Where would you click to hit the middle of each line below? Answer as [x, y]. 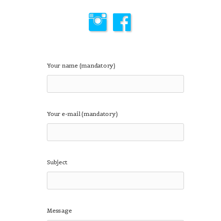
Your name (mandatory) [81, 66]
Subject [57, 162]
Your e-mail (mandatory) [82, 114]
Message [59, 211]
